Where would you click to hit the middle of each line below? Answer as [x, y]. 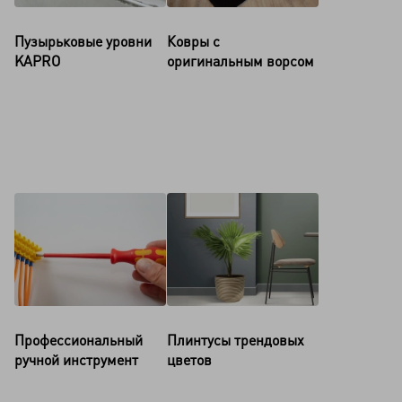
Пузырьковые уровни [83, 41]
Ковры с [193, 41]
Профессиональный [79, 340]
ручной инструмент [76, 359]
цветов [189, 359]
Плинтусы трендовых [236, 340]
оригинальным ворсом [240, 61]
